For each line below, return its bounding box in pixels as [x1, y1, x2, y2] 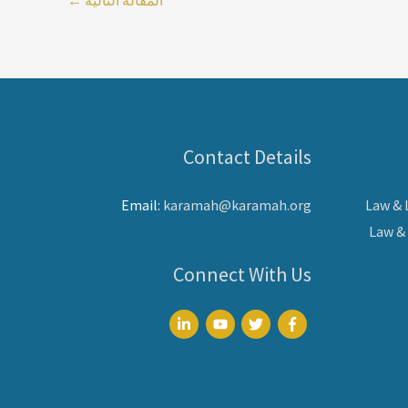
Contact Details [183, 143, 311, 169]
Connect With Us [173, 260, 311, 287]
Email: [121, 195, 163, 214]
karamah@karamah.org [163, 195, 311, 214]
